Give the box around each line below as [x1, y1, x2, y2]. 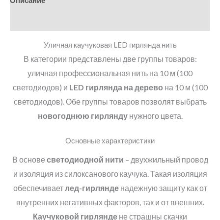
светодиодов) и [12, 82, 69, 92]
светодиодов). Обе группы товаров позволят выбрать [13, 96, 207, 106]
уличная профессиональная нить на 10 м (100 [27, 68, 192, 78]
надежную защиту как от [118, 183, 207, 193]
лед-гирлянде [64, 183, 119, 193]
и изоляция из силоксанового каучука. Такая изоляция [13, 169, 207, 179]
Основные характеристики [65, 136, 155, 145]
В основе [12, 155, 47, 165]
